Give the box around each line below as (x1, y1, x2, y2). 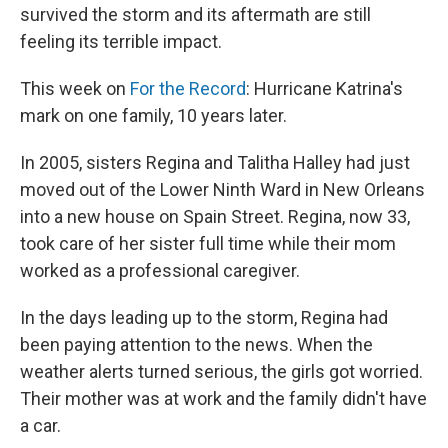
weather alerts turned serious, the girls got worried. (20, 361, 423, 383)
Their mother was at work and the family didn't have (20, 388, 427, 410)
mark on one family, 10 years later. (20, 105, 287, 127)
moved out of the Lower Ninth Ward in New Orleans (20, 179, 425, 201)
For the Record (130, 78, 246, 100)
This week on (20, 78, 130, 100)
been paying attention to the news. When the (20, 334, 373, 356)
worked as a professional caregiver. (20, 260, 300, 282)
